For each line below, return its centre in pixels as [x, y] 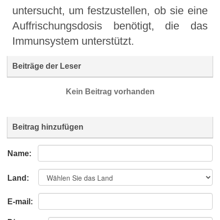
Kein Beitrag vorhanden [110, 92]
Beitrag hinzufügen [48, 127]
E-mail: [20, 202]
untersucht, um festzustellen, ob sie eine [110, 11]
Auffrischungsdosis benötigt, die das [110, 26]
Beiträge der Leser [47, 66]
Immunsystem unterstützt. [73, 41]
